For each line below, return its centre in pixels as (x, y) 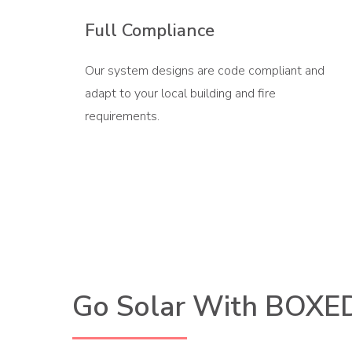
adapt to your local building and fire (180, 93)
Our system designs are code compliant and (205, 70)
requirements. (122, 116)
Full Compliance (150, 30)
